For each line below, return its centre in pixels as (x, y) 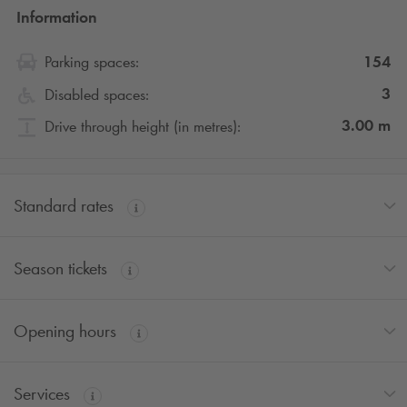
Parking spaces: (92, 62)
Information (57, 18)
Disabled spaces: (97, 95)
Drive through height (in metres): (143, 127)
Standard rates (66, 206)
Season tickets (63, 268)
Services (44, 394)
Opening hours (67, 331)
